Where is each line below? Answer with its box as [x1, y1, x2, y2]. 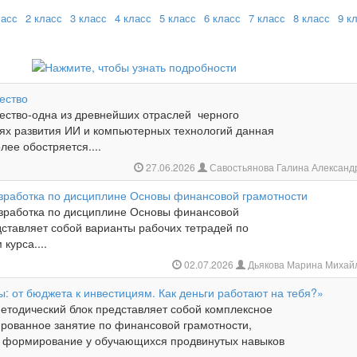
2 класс [25, 10, 62, 25]
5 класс [159, 10, 196, 25]
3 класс [70, 10, 107, 25]
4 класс [115, 10, 151, 25]
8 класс [293, 10, 330, 25]
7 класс [249, 10, 285, 25]
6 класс [204, 10, 241, 25]
